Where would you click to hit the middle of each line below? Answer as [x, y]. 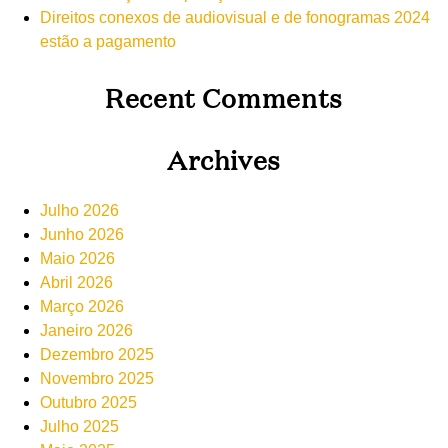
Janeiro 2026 [86, 331]
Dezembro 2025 [97, 355]
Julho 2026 [79, 211]
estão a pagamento [108, 42]
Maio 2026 [77, 259]
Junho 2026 [82, 235]
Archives [224, 159]
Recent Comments [224, 97]
